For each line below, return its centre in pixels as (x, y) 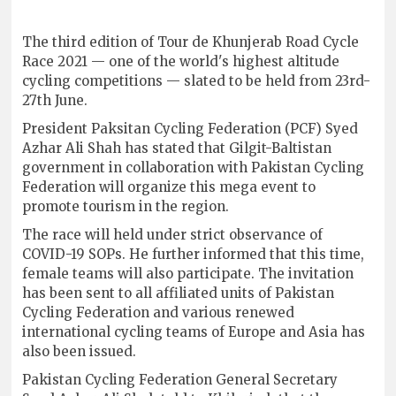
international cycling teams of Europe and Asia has (194, 331)
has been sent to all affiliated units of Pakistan (179, 293)
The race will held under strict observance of (173, 234)
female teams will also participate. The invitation (188, 273)
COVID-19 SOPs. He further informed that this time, (194, 254)
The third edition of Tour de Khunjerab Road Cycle (191, 42)
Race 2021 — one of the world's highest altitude (181, 61)
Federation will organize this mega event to (169, 187)
